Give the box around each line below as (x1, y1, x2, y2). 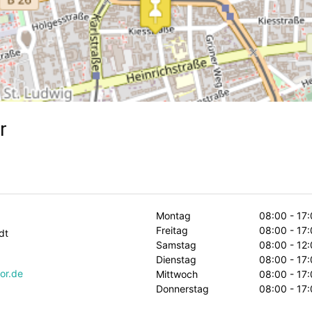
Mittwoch (156, 268, 198, 280)
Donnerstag (156, 283, 209, 295)
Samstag (156, 239, 196, 251)
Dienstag (156, 253, 196, 265)
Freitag (156, 224, 188, 236)
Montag (156, 210, 191, 221)
